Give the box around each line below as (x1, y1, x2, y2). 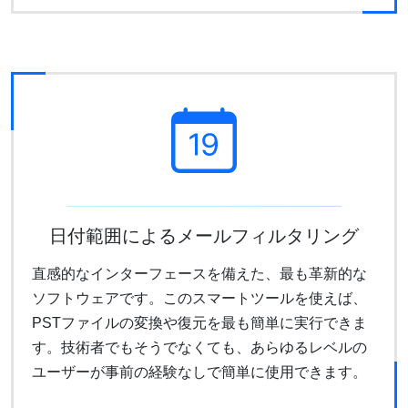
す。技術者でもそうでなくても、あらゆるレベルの (32, 339, 367, 355)
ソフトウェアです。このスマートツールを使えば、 (32, 290, 367, 306)
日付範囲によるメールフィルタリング (49, 225, 359, 246)
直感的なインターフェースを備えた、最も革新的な (32, 265, 367, 281)
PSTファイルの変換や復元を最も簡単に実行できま (32, 314, 367, 331)
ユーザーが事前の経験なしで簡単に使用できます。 (32, 363, 367, 380)
